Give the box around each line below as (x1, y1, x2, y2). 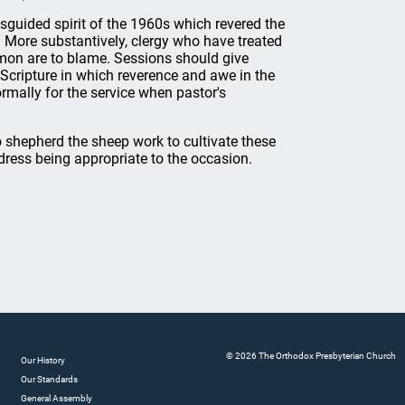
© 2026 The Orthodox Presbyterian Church (225, 351, 396, 361)
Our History (20, 355, 65, 365)
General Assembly (20, 393, 92, 403)
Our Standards (20, 374, 78, 384)
